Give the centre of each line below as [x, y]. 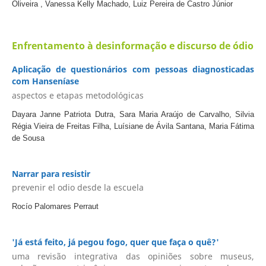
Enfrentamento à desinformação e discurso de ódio [132, 46]
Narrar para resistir [51, 173]
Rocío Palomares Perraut [55, 207]
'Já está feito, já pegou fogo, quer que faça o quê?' [115, 242]
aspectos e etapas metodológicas [77, 95]
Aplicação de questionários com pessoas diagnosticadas [133, 69]
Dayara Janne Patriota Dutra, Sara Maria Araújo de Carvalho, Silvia [133, 114]
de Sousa [28, 138]
